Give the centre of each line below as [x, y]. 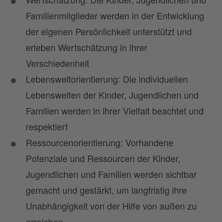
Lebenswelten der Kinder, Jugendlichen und [112, 94]
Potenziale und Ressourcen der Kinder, [103, 158]
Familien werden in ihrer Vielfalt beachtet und [115, 110]
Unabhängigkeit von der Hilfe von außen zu [111, 205]
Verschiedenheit [57, 63]
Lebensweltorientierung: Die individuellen [107, 79]
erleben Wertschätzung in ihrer [86, 47]
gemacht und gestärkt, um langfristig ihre [106, 190]
